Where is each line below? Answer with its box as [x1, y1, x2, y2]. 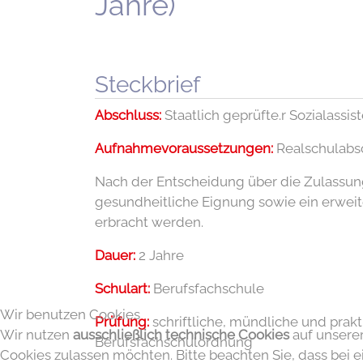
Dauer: [95, 247, 135, 263]
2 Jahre [135, 247, 184, 263]
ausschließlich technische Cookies [73, 327, 289, 343]
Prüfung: [95, 314, 149, 330]
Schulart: [95, 280, 150, 297]
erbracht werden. [95, 214, 203, 230]
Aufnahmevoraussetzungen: [95, 140, 273, 156]
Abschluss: [95, 107, 161, 123]
